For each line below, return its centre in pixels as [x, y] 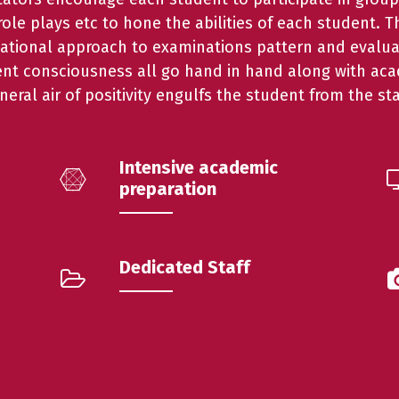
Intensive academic [198, 167]
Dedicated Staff [184, 267]
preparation [167, 188]
